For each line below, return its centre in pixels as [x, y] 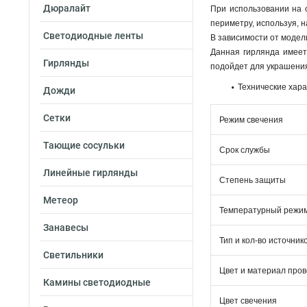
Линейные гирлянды [90, 173]
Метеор [61, 200]
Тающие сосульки [84, 145]
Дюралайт [67, 8]
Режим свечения [251, 120]
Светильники [73, 255]
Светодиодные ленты [93, 36]
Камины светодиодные [97, 282]
